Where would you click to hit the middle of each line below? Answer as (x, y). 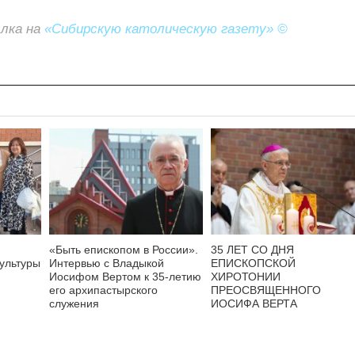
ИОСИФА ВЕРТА (254, 303)
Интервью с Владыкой (107, 263)
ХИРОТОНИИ (246, 276)
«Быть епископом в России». (124, 249)
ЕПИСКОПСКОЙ (253, 263)
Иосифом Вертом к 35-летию (125, 276)
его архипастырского (103, 290)
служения (74, 303)
